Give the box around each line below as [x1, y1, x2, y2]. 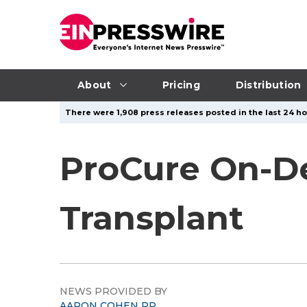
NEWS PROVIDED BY [60, 285, 167, 297]
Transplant [60, 198, 244, 238]
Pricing [162, 78, 200, 91]
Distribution [235, 78, 302, 91]
